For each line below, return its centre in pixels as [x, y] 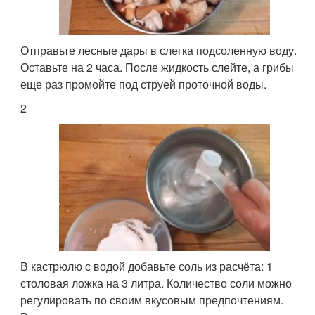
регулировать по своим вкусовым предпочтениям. [152, 300]
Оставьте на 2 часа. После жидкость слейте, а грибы [157, 67]
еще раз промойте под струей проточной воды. [144, 84]
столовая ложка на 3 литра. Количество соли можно [156, 283]
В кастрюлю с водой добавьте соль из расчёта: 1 [147, 266]
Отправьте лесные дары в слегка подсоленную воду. [159, 50]
